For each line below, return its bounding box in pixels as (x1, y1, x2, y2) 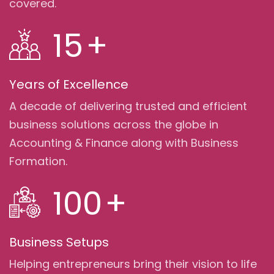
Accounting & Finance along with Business (9, 135, 239, 150)
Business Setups (9, 233, 109, 251)
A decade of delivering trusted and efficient (9, 98, 247, 114)
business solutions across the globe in (9, 116, 218, 132)
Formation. (9, 153, 67, 169)
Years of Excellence (9, 75, 128, 93)
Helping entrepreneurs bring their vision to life (9, 256, 257, 272)
